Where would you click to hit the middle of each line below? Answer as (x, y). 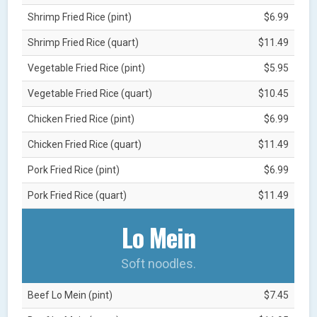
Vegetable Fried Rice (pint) (87, 68)
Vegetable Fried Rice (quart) (90, 93)
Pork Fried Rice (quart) (77, 195)
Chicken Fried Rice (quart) (85, 144)
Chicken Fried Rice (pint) (81, 119)
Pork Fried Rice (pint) (74, 169)
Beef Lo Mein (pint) (70, 295)
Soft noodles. (158, 263)
